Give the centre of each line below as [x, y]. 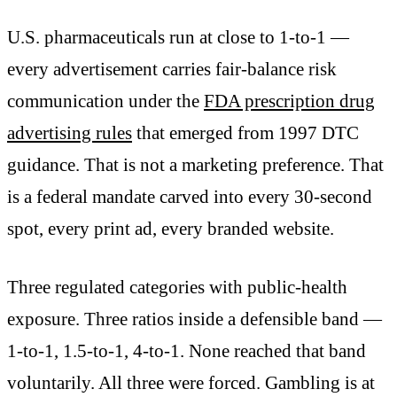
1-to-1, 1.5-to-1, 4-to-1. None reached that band [187, 350]
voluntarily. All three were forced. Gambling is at [191, 382]
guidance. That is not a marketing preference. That [195, 165]
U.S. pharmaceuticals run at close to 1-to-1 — [178, 38]
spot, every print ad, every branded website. [171, 229]
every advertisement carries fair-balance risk [172, 70]
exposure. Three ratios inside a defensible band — [195, 319]
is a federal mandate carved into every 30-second [190, 197]
